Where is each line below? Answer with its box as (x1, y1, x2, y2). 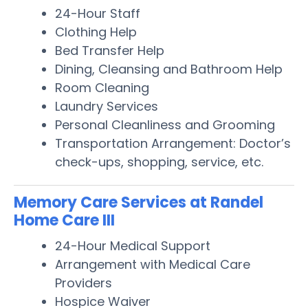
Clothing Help (55, 23, 137, 41)
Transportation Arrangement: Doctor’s (55, 134, 291, 152)
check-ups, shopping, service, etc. (55, 153, 263, 170)
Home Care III (14, 209, 115, 231)
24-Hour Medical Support (55, 236, 210, 254)
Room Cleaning (55, 78, 149, 96)
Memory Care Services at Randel (14, 191, 263, 213)
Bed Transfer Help (55, 41, 164, 59)
